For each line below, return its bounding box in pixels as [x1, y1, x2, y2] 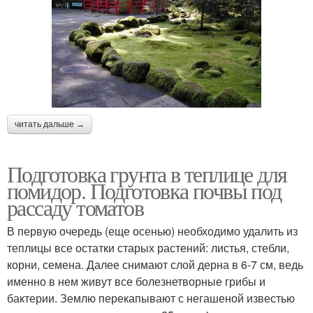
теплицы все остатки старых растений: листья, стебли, [7, 240, 289, 256]
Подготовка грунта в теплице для [7, 159, 287, 189]
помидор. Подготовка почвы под [7, 175, 282, 206]
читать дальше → [15, 119, 85, 130]
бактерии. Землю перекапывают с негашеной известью [7, 290, 295, 307]
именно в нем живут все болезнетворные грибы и [7, 273, 265, 290]
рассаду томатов [7, 192, 143, 223]
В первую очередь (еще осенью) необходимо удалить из [7, 223, 298, 240]
